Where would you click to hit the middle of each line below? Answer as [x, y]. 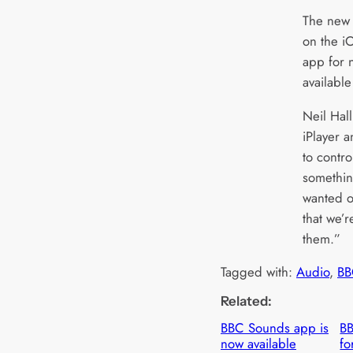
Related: [246, 301]
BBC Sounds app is [275, 328]
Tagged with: [258, 272]
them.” [321, 238]
